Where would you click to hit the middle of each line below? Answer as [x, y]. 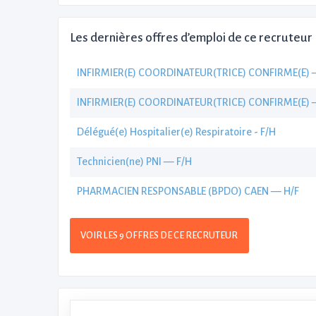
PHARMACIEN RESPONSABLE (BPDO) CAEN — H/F [188, 191]
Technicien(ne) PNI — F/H [134, 161]
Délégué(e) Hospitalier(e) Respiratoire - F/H [176, 132]
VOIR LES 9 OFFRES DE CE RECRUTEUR [159, 235]
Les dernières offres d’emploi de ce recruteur [191, 37]
